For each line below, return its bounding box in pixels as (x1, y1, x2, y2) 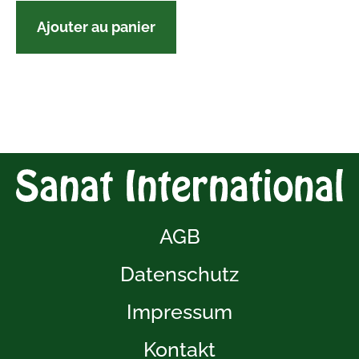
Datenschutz (120, 262, 239, 287)
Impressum (127, 300, 232, 325)
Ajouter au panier (37, 18, 155, 35)
